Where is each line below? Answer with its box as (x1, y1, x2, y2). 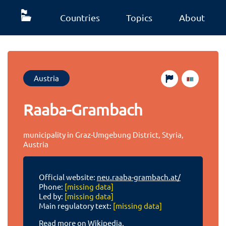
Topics (126, 12, 153, 23)
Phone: (38, 182, 65, 192)
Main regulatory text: (38, 201, 113, 211)
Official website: (38, 172, 97, 182)
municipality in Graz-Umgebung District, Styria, (23, 129, 184, 139)
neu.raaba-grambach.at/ (96, 172, 181, 182)
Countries (60, 12, 100, 23)
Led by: (38, 191, 65, 201)
